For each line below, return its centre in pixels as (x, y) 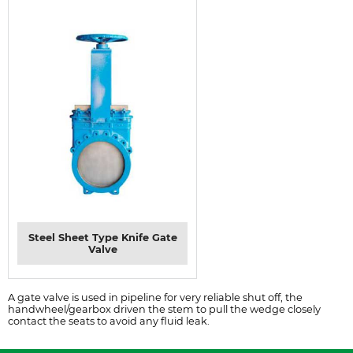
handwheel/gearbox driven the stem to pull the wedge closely (164, 309)
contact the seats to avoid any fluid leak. (109, 321)
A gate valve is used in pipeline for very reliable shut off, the (155, 297)
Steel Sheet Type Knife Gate (102, 238)
